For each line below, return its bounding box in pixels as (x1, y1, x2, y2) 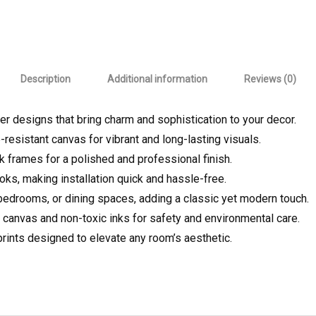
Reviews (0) (243, 73, 296, 85)
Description (20, 73, 71, 85)
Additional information (107, 73, 207, 85)
